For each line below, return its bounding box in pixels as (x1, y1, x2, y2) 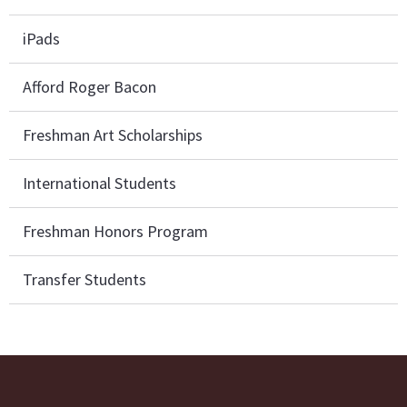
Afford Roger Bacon (23, 76, 156, 98)
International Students (23, 173, 176, 194)
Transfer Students (23, 269, 146, 291)
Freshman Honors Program (23, 221, 208, 243)
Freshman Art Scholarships (23, 124, 203, 146)
